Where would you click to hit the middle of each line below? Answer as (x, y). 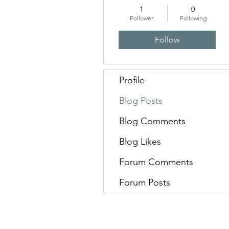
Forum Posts (145, 182)
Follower (141, 18)
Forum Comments (156, 162)
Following (193, 18)
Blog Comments (152, 121)
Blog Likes (140, 142)
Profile (132, 80)
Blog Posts (141, 101)
